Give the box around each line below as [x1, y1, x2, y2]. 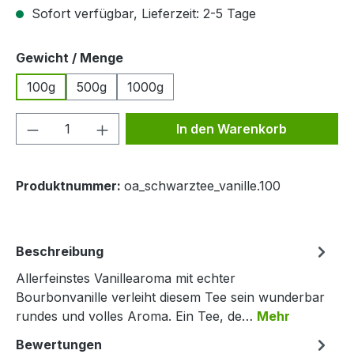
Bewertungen [16, 337, 102, 352]
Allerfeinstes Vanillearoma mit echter [16, 270, 235, 286]
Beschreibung [16, 243, 104, 259]
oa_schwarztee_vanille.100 [124, 178, 281, 194]
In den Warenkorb [176, 121, 288, 137]
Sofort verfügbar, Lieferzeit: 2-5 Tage [28, 6, 256, 21]
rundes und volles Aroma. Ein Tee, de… [16, 308, 257, 324]
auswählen [122, 49, 194, 65]
